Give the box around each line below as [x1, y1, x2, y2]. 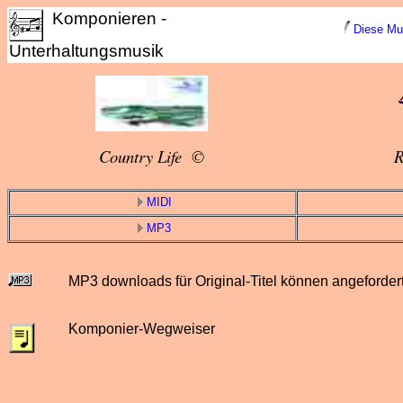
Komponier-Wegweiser [68, 321, 215, 336]
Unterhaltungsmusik [9, 41, 164, 60]
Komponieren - [43, 9, 166, 28]
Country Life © [99, 145, 204, 167]
